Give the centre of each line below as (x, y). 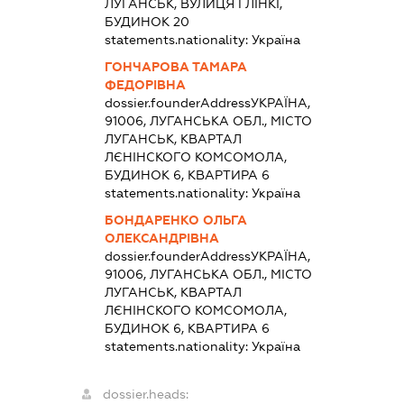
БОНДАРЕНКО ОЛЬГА (175, 220)
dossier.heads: (145, 394)
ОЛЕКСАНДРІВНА (161, 238)
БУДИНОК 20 (147, 21)
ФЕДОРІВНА (145, 84)
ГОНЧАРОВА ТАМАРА (175, 66)
